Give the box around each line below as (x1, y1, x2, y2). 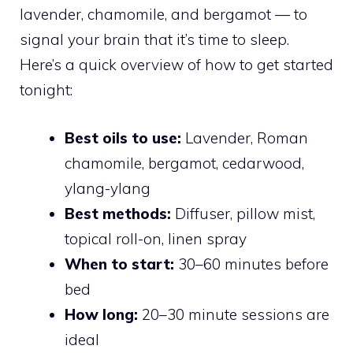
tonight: (20, 80, 72, 99)
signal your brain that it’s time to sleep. (20, 30, 289, 49)
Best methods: (65, 203, 171, 223)
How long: (65, 304, 138, 324)
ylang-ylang (65, 178, 150, 198)
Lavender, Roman (181, 128, 308, 147)
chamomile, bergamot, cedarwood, (65, 153, 304, 173)
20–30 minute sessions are (138, 304, 329, 324)
